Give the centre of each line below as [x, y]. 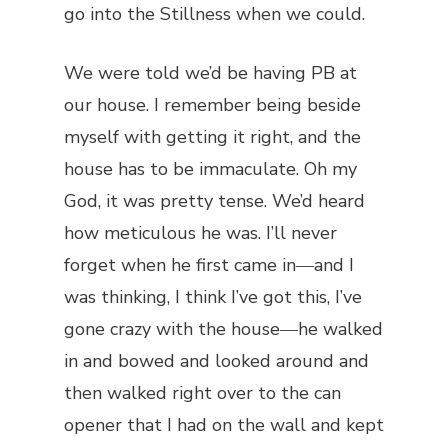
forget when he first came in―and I [209, 265]
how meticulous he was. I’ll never [200, 233]
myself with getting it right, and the [212, 137]
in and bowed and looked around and [216, 361]
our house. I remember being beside [212, 105]
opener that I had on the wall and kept [224, 425]
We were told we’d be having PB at [210, 73]
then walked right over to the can [202, 393]
